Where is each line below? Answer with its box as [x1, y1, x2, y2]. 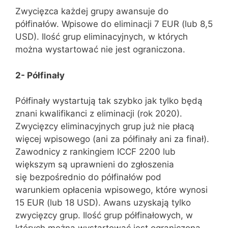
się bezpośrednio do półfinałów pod [15, 172, 161, 183]
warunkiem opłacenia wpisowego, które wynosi [15, 185, 208, 195]
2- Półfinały [15, 70, 65, 80]
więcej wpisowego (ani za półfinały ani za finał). [15, 134, 209, 145]
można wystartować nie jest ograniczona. [15, 44, 185, 55]
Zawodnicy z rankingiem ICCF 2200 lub [15, 147, 176, 157]
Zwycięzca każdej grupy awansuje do [15, 6, 168, 17]
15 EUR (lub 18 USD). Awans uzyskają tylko [15, 197, 191, 208]
